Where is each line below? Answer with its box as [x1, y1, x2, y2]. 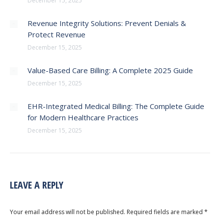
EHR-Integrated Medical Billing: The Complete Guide [27, 101, 204, 111]
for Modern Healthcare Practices [27, 112, 138, 122]
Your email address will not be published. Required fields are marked [10, 208, 204, 216]
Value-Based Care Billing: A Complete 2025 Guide [27, 65, 193, 75]
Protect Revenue [27, 29, 85, 39]
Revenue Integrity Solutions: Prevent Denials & [27, 18, 186, 28]
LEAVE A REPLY [10, 178, 63, 192]
